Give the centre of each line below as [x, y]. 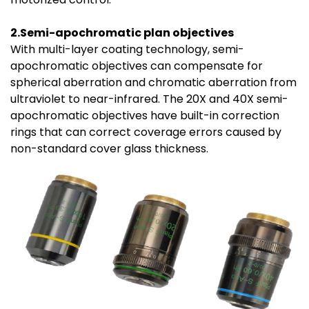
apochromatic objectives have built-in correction [145, 116]
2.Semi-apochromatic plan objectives [122, 33]
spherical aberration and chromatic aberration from [153, 83]
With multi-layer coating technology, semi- [127, 50]
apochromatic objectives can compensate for [137, 66]
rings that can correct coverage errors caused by [146, 132]
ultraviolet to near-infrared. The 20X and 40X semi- [149, 99]
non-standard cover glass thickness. [109, 149]
